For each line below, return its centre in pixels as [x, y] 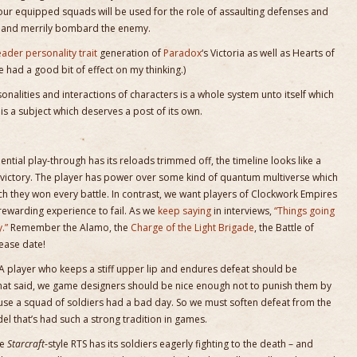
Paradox [182, 53]
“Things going [304, 211]
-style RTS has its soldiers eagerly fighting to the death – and [179, 344]
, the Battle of [284, 228]
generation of [130, 53]
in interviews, [243, 211]
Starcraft [26, 344]
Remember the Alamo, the [69, 228]
